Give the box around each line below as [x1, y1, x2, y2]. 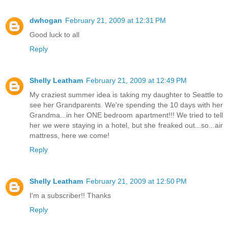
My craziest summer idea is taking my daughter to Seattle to [30, 91, 223, 99]
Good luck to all [30, 31, 79, 39]
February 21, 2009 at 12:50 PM [86, 177, 187, 186]
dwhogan [30, 16, 62, 25]
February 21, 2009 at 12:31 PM [65, 16, 166, 25]
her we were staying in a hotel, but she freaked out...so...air [30, 121, 223, 130]
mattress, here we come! [30, 131, 109, 140]
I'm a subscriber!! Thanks [30, 191, 111, 200]
